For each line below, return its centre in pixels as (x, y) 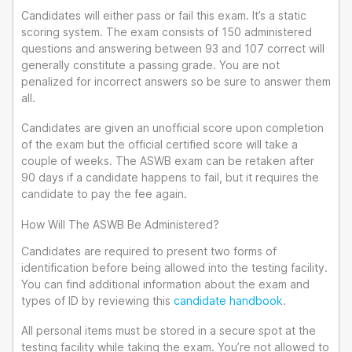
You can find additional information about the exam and (165, 284)
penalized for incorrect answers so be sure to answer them (176, 81)
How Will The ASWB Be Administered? (120, 224)
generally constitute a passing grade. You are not (150, 64)
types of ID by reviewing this (97, 300)
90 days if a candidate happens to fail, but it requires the (170, 178)
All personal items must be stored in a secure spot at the (169, 331)
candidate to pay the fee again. (104, 194)
